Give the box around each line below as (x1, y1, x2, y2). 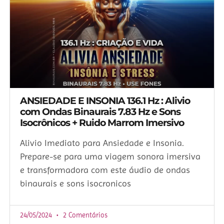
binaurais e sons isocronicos (20, 177, 131, 188)
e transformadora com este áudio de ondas (20, 164, 190, 175)
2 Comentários (61, 210, 107, 219)
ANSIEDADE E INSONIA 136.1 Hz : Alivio (20, 94, 190, 106)
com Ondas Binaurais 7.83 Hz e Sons (20, 105, 180, 117)
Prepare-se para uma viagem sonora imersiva (20, 150, 200, 161)
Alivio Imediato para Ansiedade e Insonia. (20, 137, 184, 148)
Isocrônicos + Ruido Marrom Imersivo (20, 116, 184, 128)
